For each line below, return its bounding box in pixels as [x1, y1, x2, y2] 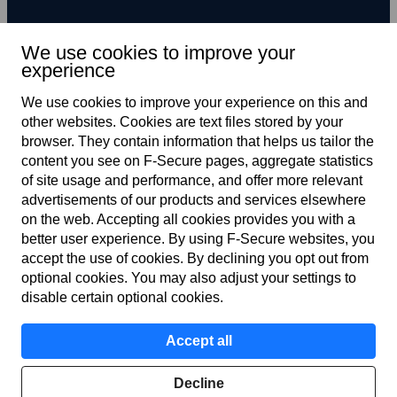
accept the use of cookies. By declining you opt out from [21, 251, 369, 266]
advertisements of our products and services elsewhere [21, 192, 366, 207]
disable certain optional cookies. [21, 290, 223, 305]
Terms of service [167, 239, 265, 255]
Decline [173, 376, 224, 391]
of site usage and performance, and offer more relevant [21, 173, 362, 188]
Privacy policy [174, 276, 259, 292]
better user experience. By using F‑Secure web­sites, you [21, 231, 375, 246]
